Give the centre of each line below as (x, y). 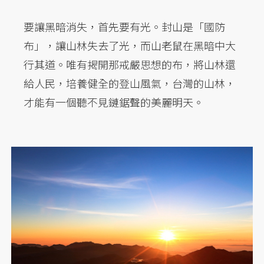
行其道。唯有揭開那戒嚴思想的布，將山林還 (130, 64)
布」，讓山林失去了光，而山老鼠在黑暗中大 (130, 45)
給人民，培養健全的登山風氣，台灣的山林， (130, 83)
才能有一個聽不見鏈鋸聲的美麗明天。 (114, 102)
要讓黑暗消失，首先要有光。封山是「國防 (124, 26)
